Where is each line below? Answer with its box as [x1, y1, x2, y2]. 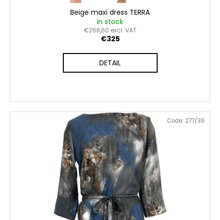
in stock [97, 17, 123, 27]
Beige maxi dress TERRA [70, 7, 150, 18]
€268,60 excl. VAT [83, 26, 137, 35]
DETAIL [99, 58, 121, 68]
